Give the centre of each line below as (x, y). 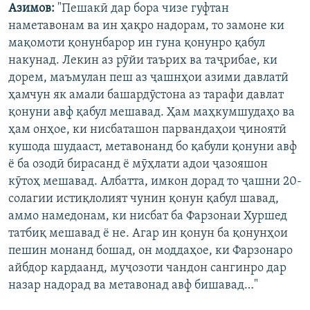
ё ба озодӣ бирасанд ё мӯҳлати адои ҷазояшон (138, 164)
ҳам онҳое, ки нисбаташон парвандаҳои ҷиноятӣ (147, 129)
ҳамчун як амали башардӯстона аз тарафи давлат (146, 95)
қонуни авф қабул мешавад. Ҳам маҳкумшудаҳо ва (152, 112)
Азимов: (33, 8)
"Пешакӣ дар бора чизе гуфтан (143, 8)
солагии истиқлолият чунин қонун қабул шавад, (144, 199)
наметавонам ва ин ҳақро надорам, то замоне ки (146, 26)
